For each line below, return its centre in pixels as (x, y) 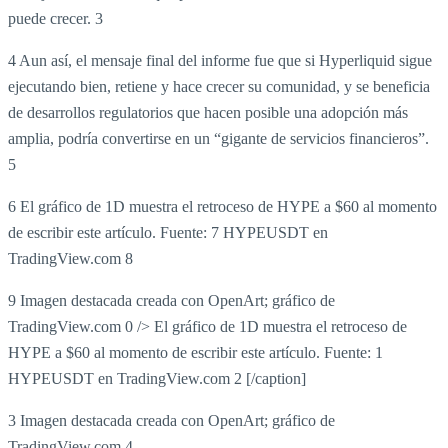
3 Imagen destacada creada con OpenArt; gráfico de (171, 420)
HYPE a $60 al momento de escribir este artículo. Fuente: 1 (195, 352)
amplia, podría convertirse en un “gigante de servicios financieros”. (218, 138)
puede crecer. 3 (55, 18)
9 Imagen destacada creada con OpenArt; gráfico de (171, 300)
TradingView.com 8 (70, 258)
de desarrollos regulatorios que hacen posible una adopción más (208, 112)
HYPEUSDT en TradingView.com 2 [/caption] (157, 378)
